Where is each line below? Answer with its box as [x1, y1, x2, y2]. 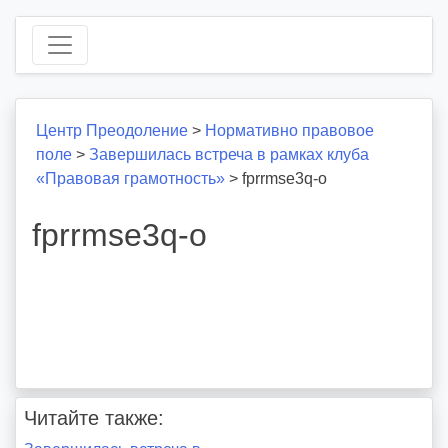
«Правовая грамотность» [36, 170, 225, 187]
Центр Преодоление [36, 122, 188, 139]
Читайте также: [24, 406, 164, 429]
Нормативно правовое [205, 122, 374, 139]
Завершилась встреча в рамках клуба [89, 146, 369, 163]
